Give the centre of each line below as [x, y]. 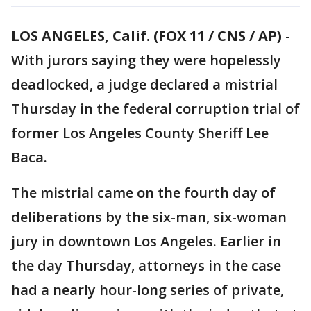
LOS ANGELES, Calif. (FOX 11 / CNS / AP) [146, 36]
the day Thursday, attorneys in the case [146, 266]
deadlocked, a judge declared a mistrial [144, 84]
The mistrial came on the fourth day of [143, 193]
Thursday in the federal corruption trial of [155, 109]
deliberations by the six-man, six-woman [149, 217]
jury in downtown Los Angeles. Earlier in [146, 241]
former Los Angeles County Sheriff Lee [140, 133]
